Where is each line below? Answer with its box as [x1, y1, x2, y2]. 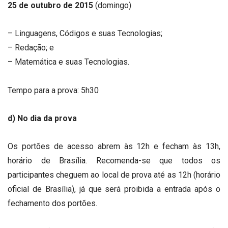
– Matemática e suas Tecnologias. [8, 57, 129, 67]
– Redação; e [8, 43, 54, 53]
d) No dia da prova [8, 113, 77, 123]
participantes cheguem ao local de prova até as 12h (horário [8, 169, 220, 180]
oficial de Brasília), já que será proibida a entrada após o [8, 184, 220, 194]
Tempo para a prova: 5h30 [8, 85, 99, 95]
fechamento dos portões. [8, 198, 97, 208]
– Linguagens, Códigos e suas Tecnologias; [8, 28, 162, 39]
